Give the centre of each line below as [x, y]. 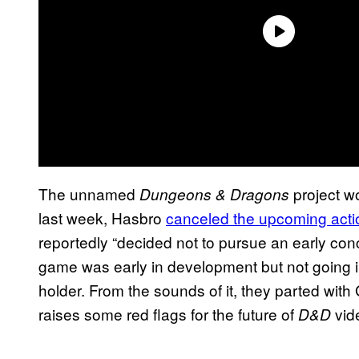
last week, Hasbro [102, 217]
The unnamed [89, 193]
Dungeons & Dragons [216, 194]
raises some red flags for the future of [168, 313]
